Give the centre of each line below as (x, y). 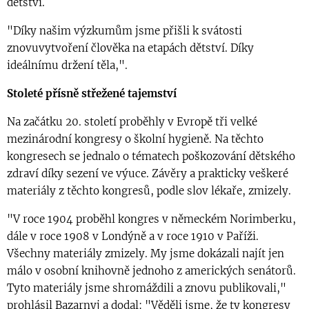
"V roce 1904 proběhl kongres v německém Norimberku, (151, 219)
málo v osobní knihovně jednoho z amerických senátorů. (151, 271)
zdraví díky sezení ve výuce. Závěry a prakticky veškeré (148, 174)
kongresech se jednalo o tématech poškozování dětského (151, 157)
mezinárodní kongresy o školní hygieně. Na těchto (135, 139)
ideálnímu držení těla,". (67, 66)
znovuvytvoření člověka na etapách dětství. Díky (130, 48)
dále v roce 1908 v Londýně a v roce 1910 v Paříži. (133, 237)
